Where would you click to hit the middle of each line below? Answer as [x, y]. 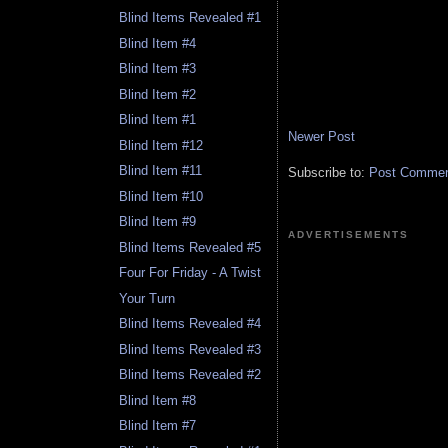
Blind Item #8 [158, 400]
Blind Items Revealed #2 [190, 375]
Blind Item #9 [158, 222]
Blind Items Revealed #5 [190, 247]
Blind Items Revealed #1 [190, 18]
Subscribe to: [328, 172]
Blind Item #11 [161, 171]
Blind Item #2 [158, 94]
